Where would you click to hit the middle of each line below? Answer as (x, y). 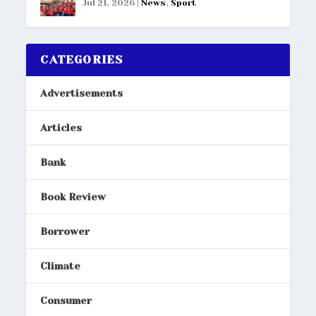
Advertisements (82, 93)
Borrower (65, 231)
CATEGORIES (82, 59)
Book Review (73, 196)
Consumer (66, 300)
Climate (61, 266)
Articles (61, 127)
